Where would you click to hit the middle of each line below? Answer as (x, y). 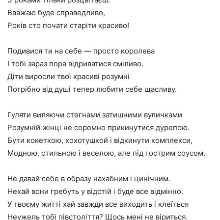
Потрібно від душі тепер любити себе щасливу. (92, 89)
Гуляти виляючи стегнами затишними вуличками (95, 115)
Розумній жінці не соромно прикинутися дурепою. (98, 127)
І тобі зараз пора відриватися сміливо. (75, 64)
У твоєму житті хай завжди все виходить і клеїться (98, 204)
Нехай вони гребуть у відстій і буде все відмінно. (95, 191)
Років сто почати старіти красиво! (68, 25)
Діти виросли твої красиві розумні (69, 76)
